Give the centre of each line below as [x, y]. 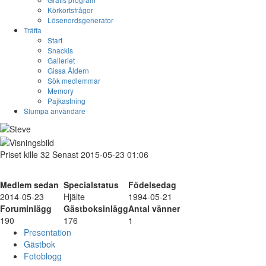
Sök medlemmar [74, 80]
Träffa [33, 30]
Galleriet [61, 60]
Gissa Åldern [68, 70]
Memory [61, 91]
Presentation [47, 232]
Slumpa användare [55, 111]
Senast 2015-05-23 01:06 [99, 154]
